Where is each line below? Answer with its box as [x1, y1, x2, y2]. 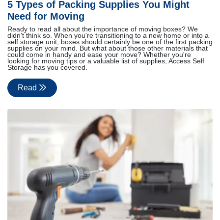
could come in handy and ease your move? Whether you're [7, 51, 191, 59]
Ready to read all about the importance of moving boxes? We [7, 26, 198, 33]
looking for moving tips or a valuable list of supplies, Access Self [7, 57, 204, 65]
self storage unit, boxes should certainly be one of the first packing [7, 38, 213, 46]
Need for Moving [7, 11, 84, 22]
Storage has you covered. [7, 64, 87, 72]
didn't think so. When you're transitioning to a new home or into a [7, 32, 209, 40]
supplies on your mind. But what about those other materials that [7, 45, 208, 53]
